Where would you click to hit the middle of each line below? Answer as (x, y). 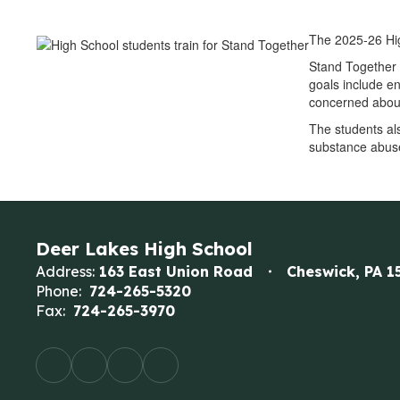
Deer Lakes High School (144, 249)
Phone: (58, 291)
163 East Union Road (176, 271)
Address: (65, 271)
